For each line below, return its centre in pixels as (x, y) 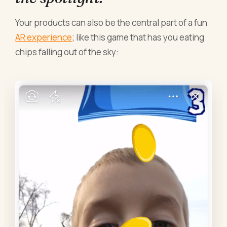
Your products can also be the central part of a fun (111, 22)
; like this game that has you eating (138, 37)
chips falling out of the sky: (67, 52)
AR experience (44, 37)
